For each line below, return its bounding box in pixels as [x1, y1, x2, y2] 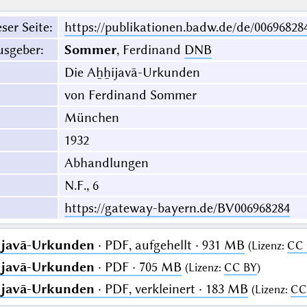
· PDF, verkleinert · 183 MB [94, 281, 248, 297]
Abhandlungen [64, 155, 149, 171]
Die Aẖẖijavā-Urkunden [64, 64, 200, 81]
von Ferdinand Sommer [64, 87, 197, 103]
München [64, 110, 119, 126]
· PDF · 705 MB [94, 259, 182, 275]
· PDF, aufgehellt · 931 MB [94, 237, 245, 254]
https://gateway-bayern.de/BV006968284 [64, 200, 290, 217]
